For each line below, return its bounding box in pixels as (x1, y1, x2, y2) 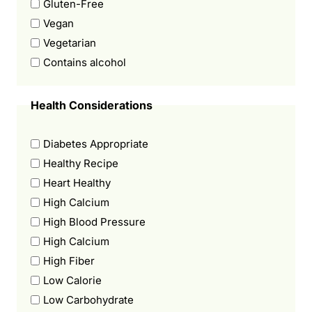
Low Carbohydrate (43, 292, 134, 306)
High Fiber (43, 253, 95, 267)
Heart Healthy (43, 175, 111, 189)
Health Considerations (31, 97, 153, 112)
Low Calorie (43, 273, 102, 287)
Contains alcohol (43, 55, 126, 69)
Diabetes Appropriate (43, 136, 148, 150)
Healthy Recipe (43, 156, 118, 170)
